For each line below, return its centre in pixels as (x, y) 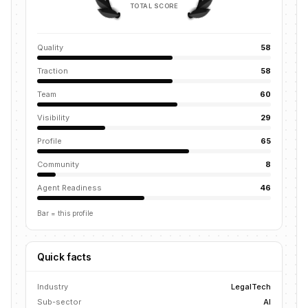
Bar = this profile (65, 213)
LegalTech (251, 287)
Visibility (53, 118)
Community (58, 164)
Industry (53, 287)
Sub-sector (59, 302)
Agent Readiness (69, 188)
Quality (50, 47)
